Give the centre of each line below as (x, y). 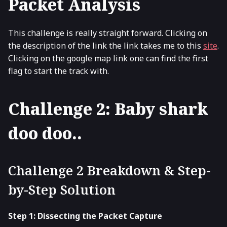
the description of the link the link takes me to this (106, 45)
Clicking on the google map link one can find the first (108, 58)
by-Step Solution (62, 190)
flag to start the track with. (59, 71)
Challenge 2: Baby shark (108, 109)
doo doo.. (45, 133)
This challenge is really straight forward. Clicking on (108, 33)
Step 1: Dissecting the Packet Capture (85, 216)
